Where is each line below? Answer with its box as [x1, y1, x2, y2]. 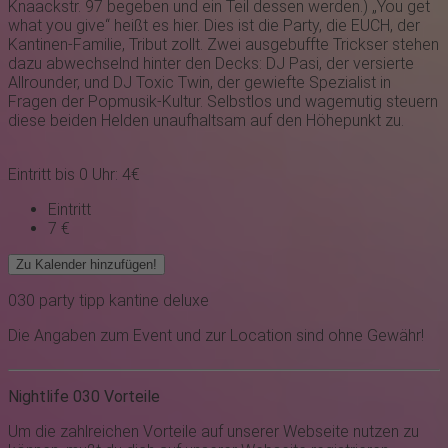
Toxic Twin [136, 73, 210, 93]
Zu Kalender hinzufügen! [16, 257, 157, 273]
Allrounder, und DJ [8, 73, 136, 93]
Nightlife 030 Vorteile [8, 387, 160, 407]
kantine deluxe [105, 291, 209, 311]
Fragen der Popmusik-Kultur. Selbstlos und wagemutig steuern [8, 92, 438, 112]
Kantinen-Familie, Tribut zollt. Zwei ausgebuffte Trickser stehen [8, 35, 439, 55]
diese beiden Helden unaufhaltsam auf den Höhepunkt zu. [8, 111, 404, 131]
